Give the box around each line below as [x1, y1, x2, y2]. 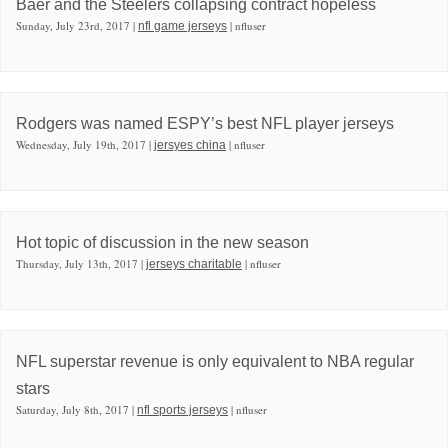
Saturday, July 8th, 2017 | [16, 401, 137, 417]
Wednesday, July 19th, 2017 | [16, 136, 154, 152]
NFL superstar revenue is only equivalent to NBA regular [16, 352, 414, 370]
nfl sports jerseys [137, 402, 228, 417]
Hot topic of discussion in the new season [16, 233, 309, 251]
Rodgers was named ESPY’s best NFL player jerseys [16, 114, 394, 132]
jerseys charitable [146, 256, 242, 271]
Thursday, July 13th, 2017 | [16, 255, 146, 271]
